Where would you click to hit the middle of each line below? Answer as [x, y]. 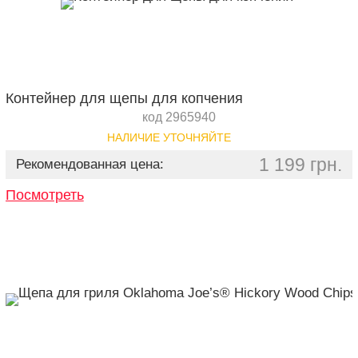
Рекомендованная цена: [89, 164]
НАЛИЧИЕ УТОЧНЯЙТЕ [169, 137]
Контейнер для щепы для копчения [124, 98]
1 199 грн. [301, 165]
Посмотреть [44, 195]
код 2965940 [179, 117]
